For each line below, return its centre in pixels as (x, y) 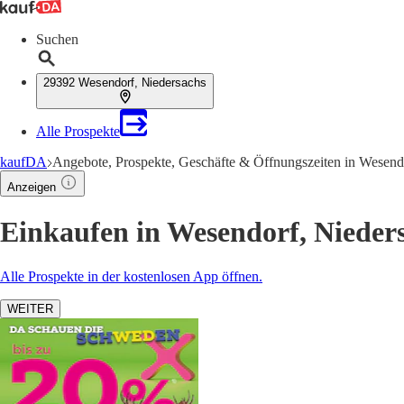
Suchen (57, 39)
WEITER (30, 308)
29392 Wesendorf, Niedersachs (125, 83)
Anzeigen (32, 187)
